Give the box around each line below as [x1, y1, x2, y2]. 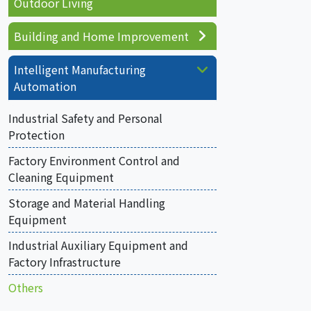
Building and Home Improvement [14, 28, 189, 44]
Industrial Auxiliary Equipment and [8, 237, 188, 253]
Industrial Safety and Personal [8, 110, 162, 126]
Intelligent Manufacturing [14, 61, 146, 78]
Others [8, 279, 43, 296]
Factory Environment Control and [8, 152, 180, 169]
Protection [8, 126, 65, 143]
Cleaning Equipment [8, 169, 114, 185]
